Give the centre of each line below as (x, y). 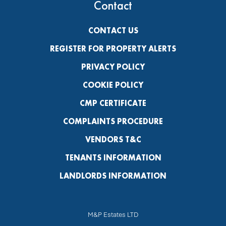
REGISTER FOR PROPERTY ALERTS (113, 48)
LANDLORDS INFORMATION (113, 176)
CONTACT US (113, 30)
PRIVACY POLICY (113, 67)
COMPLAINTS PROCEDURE (113, 121)
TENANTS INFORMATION (113, 157)
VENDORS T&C (113, 139)
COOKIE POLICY (113, 85)
